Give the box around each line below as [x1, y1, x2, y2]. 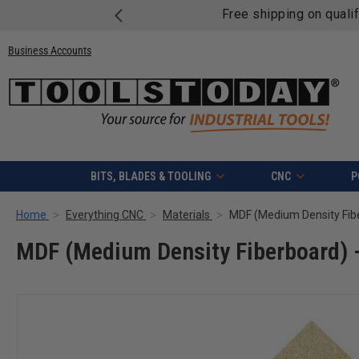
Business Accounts [8, 43, 91, 57]
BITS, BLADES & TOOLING [90, 170, 211, 184]
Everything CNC [66, 208, 143, 222]
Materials [163, 208, 210, 222]
